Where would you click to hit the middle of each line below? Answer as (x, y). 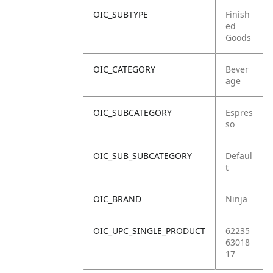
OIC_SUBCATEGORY (133, 112)
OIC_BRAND (117, 199)
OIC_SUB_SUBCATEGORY (143, 156)
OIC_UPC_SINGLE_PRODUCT (149, 231)
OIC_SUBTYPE (121, 14)
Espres (239, 112)
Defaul (239, 156)
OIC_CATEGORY (124, 69)
